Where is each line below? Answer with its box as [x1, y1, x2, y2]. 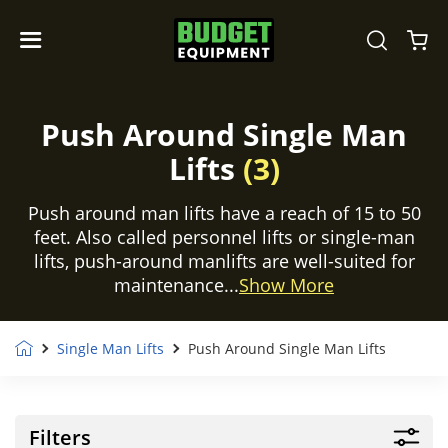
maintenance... [114, 273, 239, 297]
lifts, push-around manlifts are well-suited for [33, 249, 415, 273]
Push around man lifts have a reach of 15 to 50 [27, 201, 421, 225]
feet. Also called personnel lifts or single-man [33, 225, 415, 249]
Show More [239, 273, 334, 297]
